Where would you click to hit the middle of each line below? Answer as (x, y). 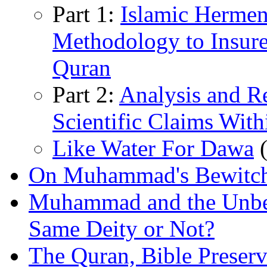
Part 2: (86, 94)
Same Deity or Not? (122, 228)
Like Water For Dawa (153, 148)
